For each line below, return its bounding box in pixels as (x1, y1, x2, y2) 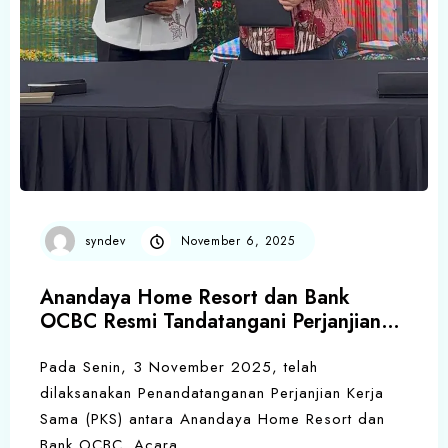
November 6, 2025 (181, 231, 295, 250)
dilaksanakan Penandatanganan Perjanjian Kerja (40, 382, 384, 405)
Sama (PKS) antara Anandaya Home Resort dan (40, 408, 385, 431)
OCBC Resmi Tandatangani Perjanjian (40, 307, 381, 337)
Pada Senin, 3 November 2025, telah (40, 356, 318, 379)
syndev (85, 231, 126, 250)
